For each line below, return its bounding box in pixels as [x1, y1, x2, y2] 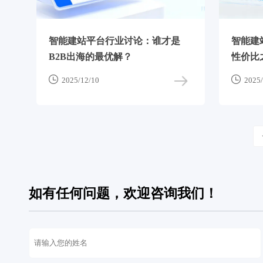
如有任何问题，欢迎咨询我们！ [28, 186, 218, 201]
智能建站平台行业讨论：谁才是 [48, 35, 180, 46]
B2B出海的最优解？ [48, 51, 132, 62]
